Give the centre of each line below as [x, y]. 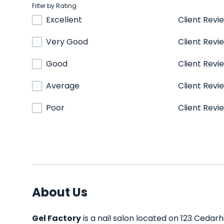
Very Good [67, 42]
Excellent [64, 20]
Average [63, 86]
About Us [60, 192]
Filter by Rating [54, 6]
